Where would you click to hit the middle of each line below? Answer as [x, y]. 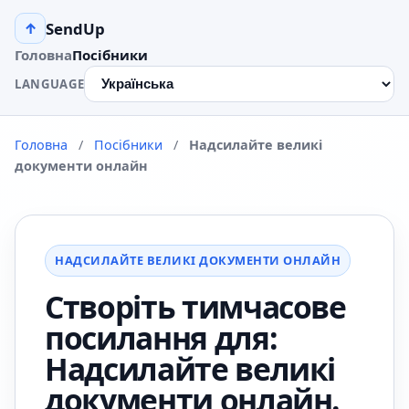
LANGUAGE [50, 84]
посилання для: [161, 338]
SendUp [75, 28]
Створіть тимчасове [195, 307]
